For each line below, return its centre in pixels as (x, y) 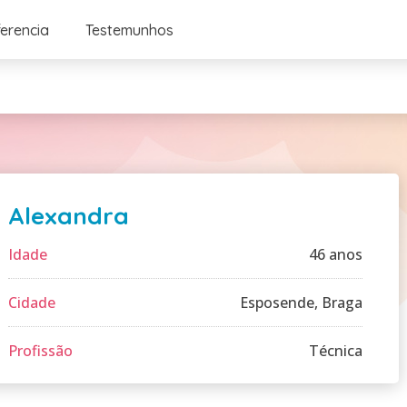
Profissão (40, 351)
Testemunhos (129, 30)
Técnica (336, 351)
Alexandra (69, 216)
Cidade (32, 303)
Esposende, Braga (301, 303)
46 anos (336, 254)
